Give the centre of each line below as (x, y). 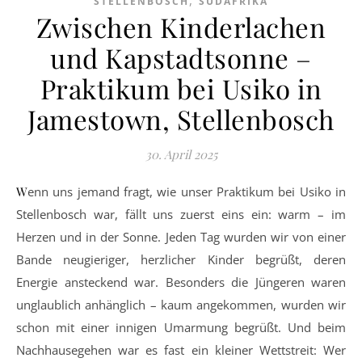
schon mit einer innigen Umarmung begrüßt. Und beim (181, 327)
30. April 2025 (181, 154)
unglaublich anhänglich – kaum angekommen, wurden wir (181, 305)
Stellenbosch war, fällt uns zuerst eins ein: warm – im (181, 214)
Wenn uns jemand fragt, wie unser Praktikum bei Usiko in (22, 192)
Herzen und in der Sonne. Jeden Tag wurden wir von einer (181, 237)
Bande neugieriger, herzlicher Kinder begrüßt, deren (181, 259)
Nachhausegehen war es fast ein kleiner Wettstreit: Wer (181, 350)
